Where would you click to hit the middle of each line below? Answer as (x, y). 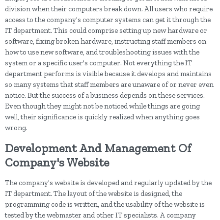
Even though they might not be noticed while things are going (102, 106)
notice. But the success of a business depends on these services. (106, 95)
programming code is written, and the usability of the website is (105, 204)
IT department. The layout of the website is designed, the (94, 193)
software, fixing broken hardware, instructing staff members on (106, 41)
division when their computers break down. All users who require (109, 9)
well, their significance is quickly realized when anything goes (102, 117)
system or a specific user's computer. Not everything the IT (98, 63)
